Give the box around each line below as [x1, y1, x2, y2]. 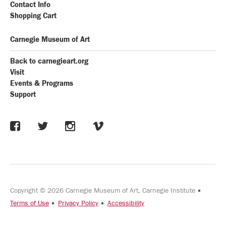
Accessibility [107, 199, 144, 207]
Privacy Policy [58, 199, 98, 207]
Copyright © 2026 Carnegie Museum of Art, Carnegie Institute [10, 187, 197, 195]
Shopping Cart [10, 12, 56, 20]
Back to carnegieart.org [10, 57, 88, 66]
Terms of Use [10, 199, 49, 207]
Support [10, 90, 36, 99]
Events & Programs [10, 79, 73, 88]
